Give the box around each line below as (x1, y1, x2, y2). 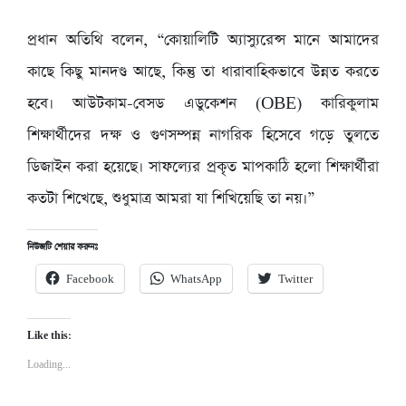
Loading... (27, 359, 71, 372)
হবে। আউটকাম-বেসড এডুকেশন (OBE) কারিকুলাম (27, 93, 379, 115)
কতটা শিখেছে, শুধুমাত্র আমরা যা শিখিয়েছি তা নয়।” (27, 188, 315, 210)
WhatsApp (170, 273, 222, 287)
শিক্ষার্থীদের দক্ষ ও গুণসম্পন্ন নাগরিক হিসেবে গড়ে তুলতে (27, 125, 379, 147)
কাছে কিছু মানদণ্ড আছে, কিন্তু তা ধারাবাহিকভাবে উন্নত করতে (27, 62, 379, 83)
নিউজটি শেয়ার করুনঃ (27, 241, 98, 255)
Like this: (27, 330, 71, 343)
